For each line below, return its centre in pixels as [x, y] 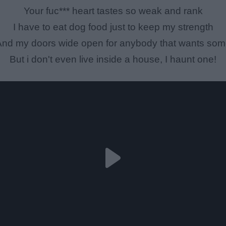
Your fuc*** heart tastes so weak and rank [113, 11]
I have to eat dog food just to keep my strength [113, 27]
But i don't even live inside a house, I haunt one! [113, 60]
